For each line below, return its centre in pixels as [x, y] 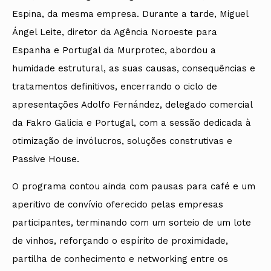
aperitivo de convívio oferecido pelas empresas [118, 205]
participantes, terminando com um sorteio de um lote [132, 223]
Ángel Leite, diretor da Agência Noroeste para [115, 32]
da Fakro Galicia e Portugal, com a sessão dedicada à [132, 122]
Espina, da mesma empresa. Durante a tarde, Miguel [130, 14]
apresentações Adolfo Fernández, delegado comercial [132, 104]
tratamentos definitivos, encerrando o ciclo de [115, 86]
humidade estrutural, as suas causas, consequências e [134, 68]
